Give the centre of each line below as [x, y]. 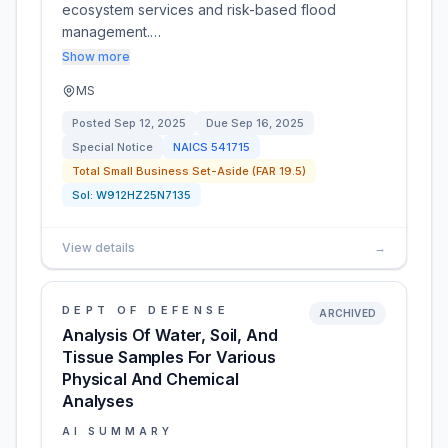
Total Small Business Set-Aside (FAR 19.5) [189, 171]
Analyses [98, 401]
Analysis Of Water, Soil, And [170, 335]
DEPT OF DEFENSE [145, 310]
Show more [96, 56]
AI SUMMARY [117, 431]
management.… [111, 31]
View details [98, 247]
